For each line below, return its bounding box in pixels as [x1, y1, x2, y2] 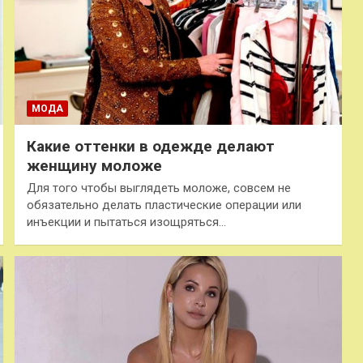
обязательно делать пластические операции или [26, 197, 301, 212]
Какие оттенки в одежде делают [26, 136, 275, 156]
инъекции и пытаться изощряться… [26, 214, 226, 229]
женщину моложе [26, 156, 162, 175]
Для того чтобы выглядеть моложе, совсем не [26, 180, 291, 195]
